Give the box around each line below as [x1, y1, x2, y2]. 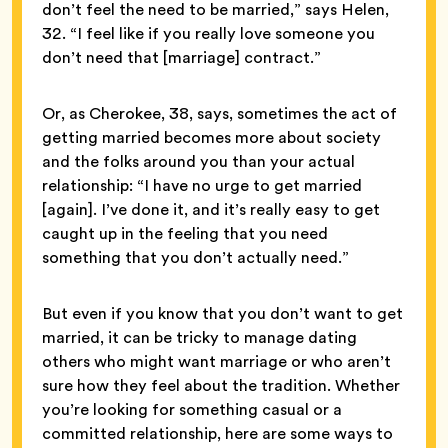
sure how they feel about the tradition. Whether [42, 373, 400, 397]
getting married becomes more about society [42, 125, 381, 149]
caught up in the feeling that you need [42, 221, 328, 245]
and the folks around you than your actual [42, 149, 355, 173]
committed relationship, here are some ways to [42, 421, 393, 445]
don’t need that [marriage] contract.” [42, 45, 321, 69]
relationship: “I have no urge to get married [42, 173, 362, 197]
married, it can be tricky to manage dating [42, 325, 357, 349]
